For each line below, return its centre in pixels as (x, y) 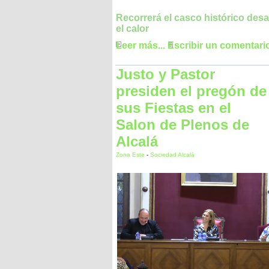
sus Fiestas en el (174, 108)
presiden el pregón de (191, 91)
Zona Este (131, 155)
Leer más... (141, 46)
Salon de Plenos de (183, 125)
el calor (132, 29)
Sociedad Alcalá (172, 155)
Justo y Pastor (165, 74)
